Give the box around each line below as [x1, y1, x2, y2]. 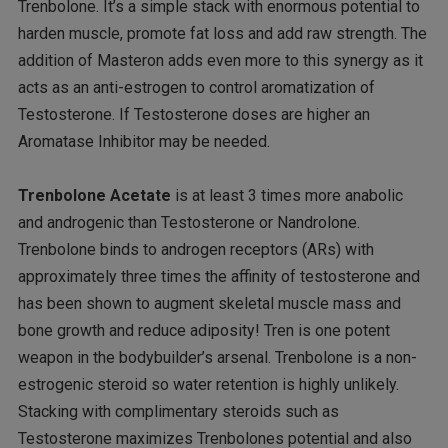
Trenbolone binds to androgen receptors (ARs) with [17, 240, 374, 260]
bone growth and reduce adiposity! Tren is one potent [17, 321, 390, 341]
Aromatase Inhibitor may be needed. [17, 132, 270, 152]
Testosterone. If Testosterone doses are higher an [17, 105, 370, 125]
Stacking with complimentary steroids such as [17, 402, 339, 422]
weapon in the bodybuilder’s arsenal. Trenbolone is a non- [17, 348, 417, 368]
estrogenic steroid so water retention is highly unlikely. [17, 375, 399, 395]
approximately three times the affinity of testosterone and [17, 267, 420, 287]
